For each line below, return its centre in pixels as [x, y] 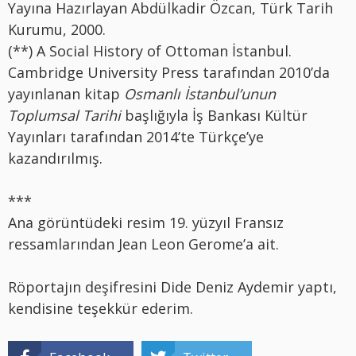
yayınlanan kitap [66, 93]
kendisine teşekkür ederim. [101, 308]
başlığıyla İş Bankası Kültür [214, 115]
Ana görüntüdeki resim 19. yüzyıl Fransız [146, 222]
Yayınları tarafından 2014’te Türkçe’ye [136, 136]
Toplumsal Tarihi [64, 115]
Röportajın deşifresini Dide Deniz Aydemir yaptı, [172, 286]
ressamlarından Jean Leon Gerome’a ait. [143, 244]
